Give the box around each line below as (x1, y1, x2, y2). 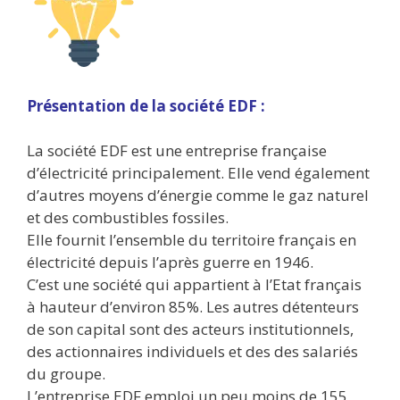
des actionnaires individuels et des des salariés (27, 341, 358, 362)
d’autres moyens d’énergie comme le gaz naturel (27, 185, 369, 206)
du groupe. (27, 363, 105, 385)
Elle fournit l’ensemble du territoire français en (27, 229, 356, 251)
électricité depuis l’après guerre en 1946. (27, 252, 313, 273)
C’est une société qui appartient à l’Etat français (27, 274, 362, 296)
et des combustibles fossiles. (27, 207, 229, 229)
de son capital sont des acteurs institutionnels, (27, 319, 354, 340)
